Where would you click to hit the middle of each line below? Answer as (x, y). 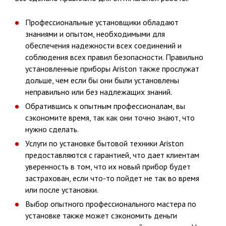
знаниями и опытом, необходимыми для (95, 34)
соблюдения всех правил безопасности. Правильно (114, 57)
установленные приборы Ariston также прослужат (112, 69)
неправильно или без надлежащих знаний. (99, 92)
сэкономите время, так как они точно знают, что (110, 118)
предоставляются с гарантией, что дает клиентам (112, 155)
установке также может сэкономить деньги (101, 216)
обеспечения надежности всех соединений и (103, 46)
